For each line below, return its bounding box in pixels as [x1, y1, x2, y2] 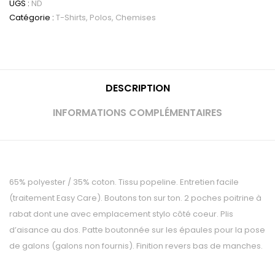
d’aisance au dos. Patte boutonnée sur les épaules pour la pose [9, 223, 265, 236]
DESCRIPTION [105, 80, 170, 95]
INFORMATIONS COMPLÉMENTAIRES [53, 105, 222, 120]
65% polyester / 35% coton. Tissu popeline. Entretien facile [9, 176, 239, 188]
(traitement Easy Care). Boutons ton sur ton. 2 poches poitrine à [9, 192, 261, 204]
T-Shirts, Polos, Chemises [56, 11, 156, 23]
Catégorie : [9, 11, 56, 23]
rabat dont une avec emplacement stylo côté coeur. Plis [9, 207, 233, 220]
